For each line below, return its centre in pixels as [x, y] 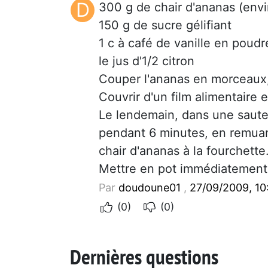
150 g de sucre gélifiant [165, 25]
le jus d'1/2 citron [147, 61]
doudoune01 [150, 187]
